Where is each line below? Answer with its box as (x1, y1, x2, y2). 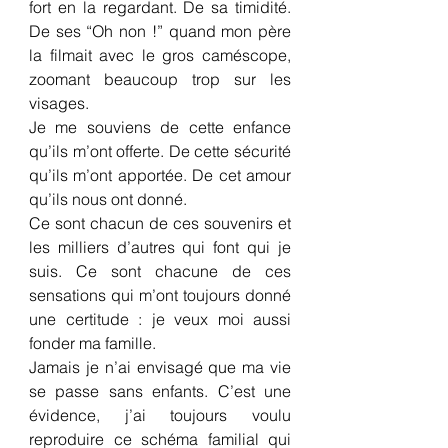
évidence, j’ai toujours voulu (29, 405, 291, 425)
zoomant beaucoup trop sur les (29, 69, 291, 89)
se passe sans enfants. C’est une (29, 381, 291, 401)
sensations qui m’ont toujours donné (29, 285, 291, 305)
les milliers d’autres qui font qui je (29, 237, 291, 257)
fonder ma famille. (29, 333, 156, 353)
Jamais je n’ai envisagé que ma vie (29, 357, 291, 377)
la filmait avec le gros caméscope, (29, 45, 291, 65)
